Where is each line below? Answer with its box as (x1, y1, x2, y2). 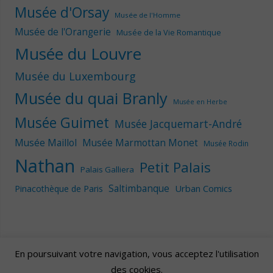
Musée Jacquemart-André (114, 116, 242, 132)
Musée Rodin (203, 138, 249, 149)
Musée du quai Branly (14, 88, 168, 109)
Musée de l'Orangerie (14, 26, 111, 39)
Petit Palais (139, 158, 211, 177)
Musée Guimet (14, 113, 109, 133)
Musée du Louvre (14, 43, 141, 65)
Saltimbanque (108, 182, 169, 196)
